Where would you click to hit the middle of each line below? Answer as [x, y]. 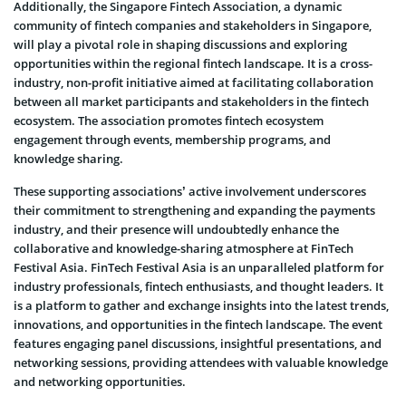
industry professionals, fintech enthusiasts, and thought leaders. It [198, 286]
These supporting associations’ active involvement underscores [190, 191]
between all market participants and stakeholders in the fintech [191, 101]
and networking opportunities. [100, 381]
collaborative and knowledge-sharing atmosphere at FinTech [184, 248]
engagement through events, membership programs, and [172, 139]
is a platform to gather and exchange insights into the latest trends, [201, 305]
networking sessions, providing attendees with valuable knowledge [201, 362]
